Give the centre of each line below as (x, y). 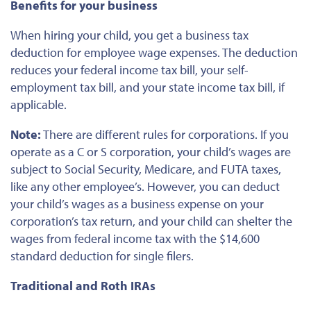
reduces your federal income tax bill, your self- (129, 70)
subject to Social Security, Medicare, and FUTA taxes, (146, 169)
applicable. (39, 105)
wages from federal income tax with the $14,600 (135, 239)
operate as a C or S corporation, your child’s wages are (151, 152)
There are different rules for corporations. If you (165, 135)
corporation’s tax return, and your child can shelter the (151, 221)
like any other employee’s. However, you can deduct (145, 187)
